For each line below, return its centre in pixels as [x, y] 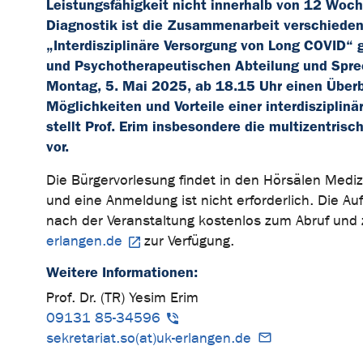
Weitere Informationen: [124, 273]
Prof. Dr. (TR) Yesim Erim [122, 298]
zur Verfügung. [189, 241]
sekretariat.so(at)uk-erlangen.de [149, 339]
